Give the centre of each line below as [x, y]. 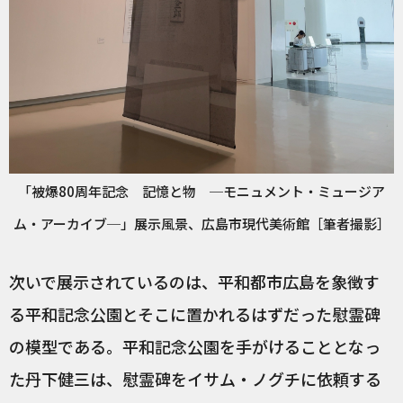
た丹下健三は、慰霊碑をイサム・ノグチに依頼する [195, 379]
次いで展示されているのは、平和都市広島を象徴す [194, 282]
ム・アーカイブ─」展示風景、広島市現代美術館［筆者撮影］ [201, 224]
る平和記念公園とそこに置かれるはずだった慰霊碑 [195, 314]
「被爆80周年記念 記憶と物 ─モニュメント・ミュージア [201, 192]
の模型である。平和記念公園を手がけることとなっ [195, 347]
